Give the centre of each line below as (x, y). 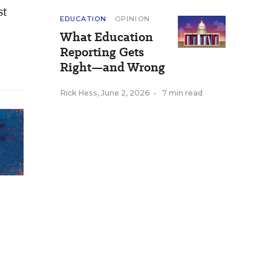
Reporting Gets (102, 52)
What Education (106, 37)
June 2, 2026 (126, 93)
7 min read (182, 93)
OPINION (132, 19)
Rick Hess (79, 93)
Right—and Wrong (113, 67)
